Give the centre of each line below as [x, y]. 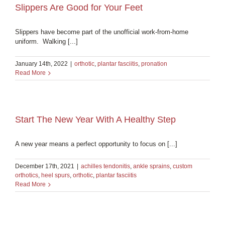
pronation [154, 64]
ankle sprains [151, 166]
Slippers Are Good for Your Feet [79, 7]
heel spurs [55, 175]
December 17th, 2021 [45, 166]
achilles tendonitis [105, 166]
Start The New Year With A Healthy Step [95, 119]
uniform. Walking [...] [46, 41]
